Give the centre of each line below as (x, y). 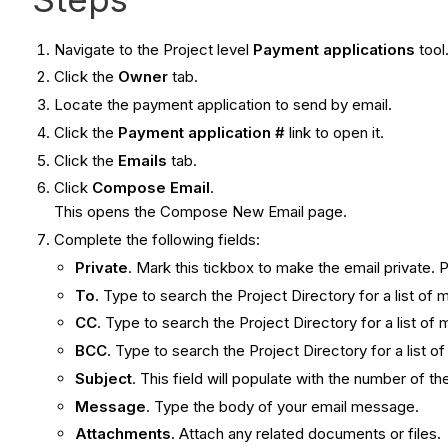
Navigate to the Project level (154, 49)
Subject (104, 378)
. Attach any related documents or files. (306, 434)
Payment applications (334, 49)
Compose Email (151, 188)
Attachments (123, 434)
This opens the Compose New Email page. (203, 212)
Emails (143, 160)
